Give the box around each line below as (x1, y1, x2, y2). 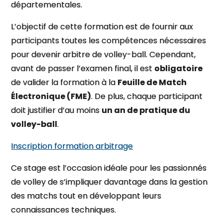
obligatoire (154, 63, 203, 74)
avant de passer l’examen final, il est (11, 63, 155, 74)
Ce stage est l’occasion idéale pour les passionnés (11, 162, 207, 174)
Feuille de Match (117, 77, 187, 88)
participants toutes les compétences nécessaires (11, 35, 207, 46)
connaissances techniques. (11, 204, 116, 216)
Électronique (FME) (11, 91, 92, 102)
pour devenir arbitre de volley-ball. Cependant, (11, 49, 196, 60)
